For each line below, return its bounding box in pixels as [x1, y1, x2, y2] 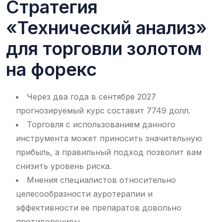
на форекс [6, 58, 97, 80]
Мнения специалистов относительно [27, 174, 176, 185]
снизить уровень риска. [16, 161, 111, 171]
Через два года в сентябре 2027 [27, 91, 156, 102]
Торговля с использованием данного [27, 119, 175, 129]
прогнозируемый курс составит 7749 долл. [16, 105, 190, 115]
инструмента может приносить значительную [16, 133, 202, 143]
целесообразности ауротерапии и [16, 188, 153, 199]
